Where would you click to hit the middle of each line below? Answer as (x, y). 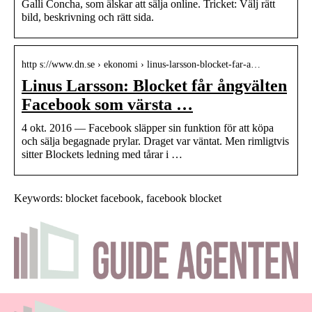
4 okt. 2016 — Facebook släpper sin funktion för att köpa (148, 127)
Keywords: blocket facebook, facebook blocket (118, 198)
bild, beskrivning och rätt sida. (88, 17)
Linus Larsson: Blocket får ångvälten (154, 85)
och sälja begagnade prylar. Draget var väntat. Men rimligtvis (155, 141)
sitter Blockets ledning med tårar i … (102, 154)
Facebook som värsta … (107, 104)
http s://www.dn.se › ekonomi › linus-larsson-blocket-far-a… (141, 64)
